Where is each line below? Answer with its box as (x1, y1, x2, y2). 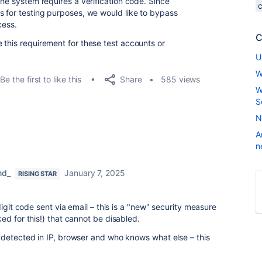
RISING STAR (18, 170, 57, 178)
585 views (161, 74, 201, 84)
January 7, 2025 (64, 168, 125, 178)
